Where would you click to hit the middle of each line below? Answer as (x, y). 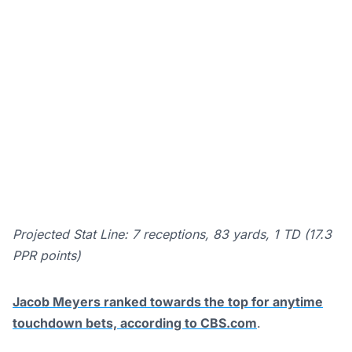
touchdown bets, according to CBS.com (135, 323)
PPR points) (47, 256)
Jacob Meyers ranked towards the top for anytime (168, 302)
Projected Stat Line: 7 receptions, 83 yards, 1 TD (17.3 (172, 235)
